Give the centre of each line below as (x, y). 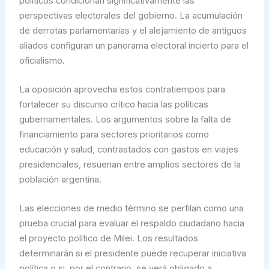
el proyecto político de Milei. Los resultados (108, 239)
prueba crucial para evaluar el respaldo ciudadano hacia (131, 224)
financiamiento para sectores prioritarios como (114, 135)
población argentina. (60, 180)
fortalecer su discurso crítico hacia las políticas (113, 105)
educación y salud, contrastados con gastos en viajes (128, 150)
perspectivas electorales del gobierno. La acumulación (131, 15)
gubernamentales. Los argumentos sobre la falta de (125, 120)
